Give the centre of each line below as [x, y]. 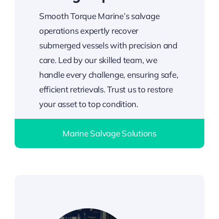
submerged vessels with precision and [108, 45]
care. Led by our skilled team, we [98, 60]
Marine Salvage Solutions [109, 133]
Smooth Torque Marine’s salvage [99, 16]
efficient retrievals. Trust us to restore [106, 89]
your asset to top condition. [88, 104]
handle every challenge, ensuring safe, [109, 75]
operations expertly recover [89, 31]
